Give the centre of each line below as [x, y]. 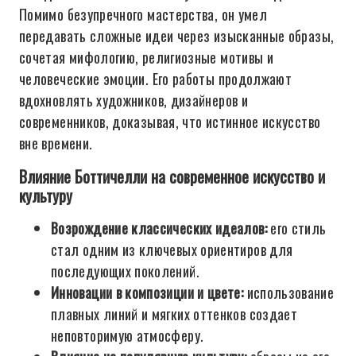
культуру [46, 195]
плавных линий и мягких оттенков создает [174, 314]
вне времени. [56, 143]
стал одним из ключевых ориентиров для [172, 250]
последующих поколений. [125, 271]
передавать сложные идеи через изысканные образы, [177, 36]
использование [289, 292]
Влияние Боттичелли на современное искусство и [172, 176]
